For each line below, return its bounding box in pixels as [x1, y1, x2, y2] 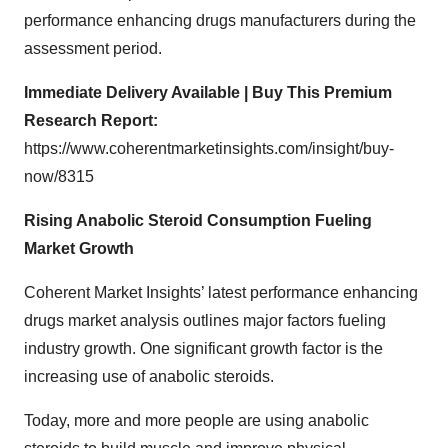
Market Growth [24, 240, 134, 257]
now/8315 [24, 168, 94, 185]
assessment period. [24, 40, 162, 57]
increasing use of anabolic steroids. [24, 368, 274, 385]
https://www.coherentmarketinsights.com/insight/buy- [24, 140, 394, 157]
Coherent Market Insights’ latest [24, 284, 250, 301]
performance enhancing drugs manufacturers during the [24, 12, 416, 29]
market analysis [68, 312, 179, 329]
